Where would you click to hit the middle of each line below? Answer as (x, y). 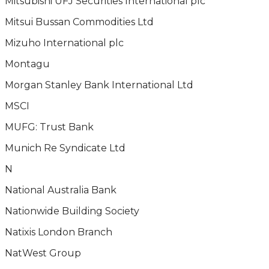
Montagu (27, 64)
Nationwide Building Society (72, 211)
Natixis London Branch (59, 232)
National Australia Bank (61, 190)
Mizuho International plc (64, 43)
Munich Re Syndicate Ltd (65, 148)
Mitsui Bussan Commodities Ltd (79, 22)
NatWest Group (43, 253)
